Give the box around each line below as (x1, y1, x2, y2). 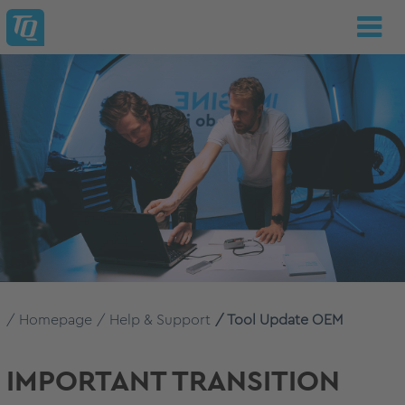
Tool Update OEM (227, 313, 344, 328)
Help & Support (109, 313, 211, 328)
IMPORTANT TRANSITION (6, 367, 340, 397)
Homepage (19, 313, 92, 328)
